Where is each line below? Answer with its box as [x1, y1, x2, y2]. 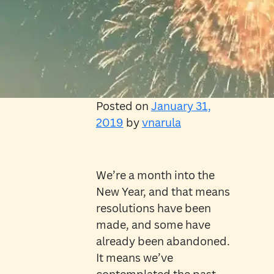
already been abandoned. [95, 234, 230, 249]
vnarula [141, 115, 181, 130]
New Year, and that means [95, 184, 230, 199]
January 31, [150, 98, 211, 114]
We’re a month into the [95, 168, 215, 183]
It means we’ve [95, 250, 173, 265]
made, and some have [95, 217, 210, 232]
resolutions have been [95, 201, 211, 216]
